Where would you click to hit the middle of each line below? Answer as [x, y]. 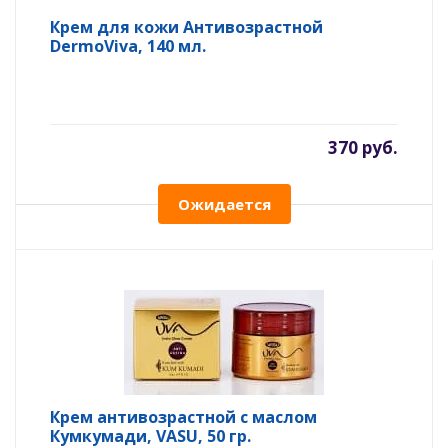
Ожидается [224, 204]
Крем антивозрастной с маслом [183, 417]
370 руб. [363, 147]
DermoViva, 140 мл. [128, 46]
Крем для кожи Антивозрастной [186, 27]
